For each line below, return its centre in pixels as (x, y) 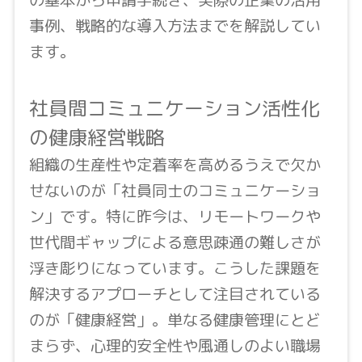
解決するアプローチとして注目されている (175, 294)
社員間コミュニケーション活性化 (174, 109)
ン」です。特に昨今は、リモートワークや (175, 217)
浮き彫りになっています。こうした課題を (175, 268)
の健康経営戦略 (97, 138)
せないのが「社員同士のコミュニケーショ (175, 191)
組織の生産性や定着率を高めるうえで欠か (175, 165)
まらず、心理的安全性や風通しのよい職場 (175, 346)
